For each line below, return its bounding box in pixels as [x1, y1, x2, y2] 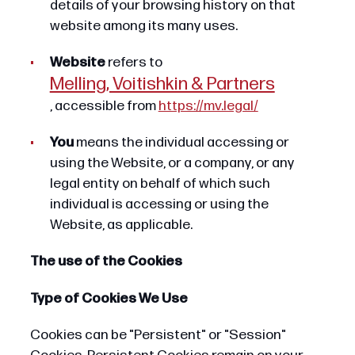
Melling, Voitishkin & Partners [49, 74, 275, 96]
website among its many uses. [49, 17, 238, 35]
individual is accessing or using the [49, 196, 269, 213]
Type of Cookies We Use [29, 289, 188, 307]
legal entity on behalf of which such [49, 175, 270, 193]
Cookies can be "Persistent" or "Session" [29, 326, 286, 343]
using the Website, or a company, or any [49, 155, 295, 172]
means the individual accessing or [73, 134, 289, 151]
